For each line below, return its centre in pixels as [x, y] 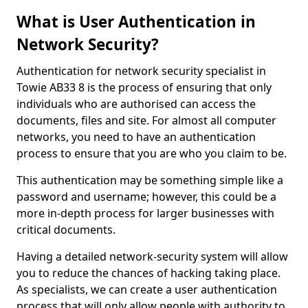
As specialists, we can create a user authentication [147, 289]
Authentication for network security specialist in [141, 71]
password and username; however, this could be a [146, 197]
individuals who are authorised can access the [136, 104]
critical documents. [67, 230]
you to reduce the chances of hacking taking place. [148, 273]
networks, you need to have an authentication [136, 137]
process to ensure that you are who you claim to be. [152, 153]
